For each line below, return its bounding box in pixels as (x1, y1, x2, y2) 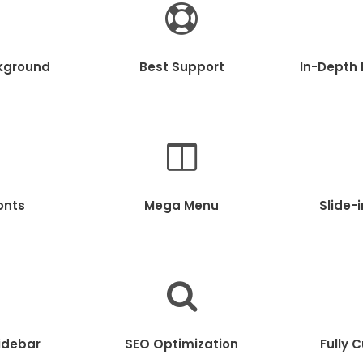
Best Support (139, 58, 224, 75)
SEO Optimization (125, 335, 238, 352)
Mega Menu (144, 196, 219, 214)
